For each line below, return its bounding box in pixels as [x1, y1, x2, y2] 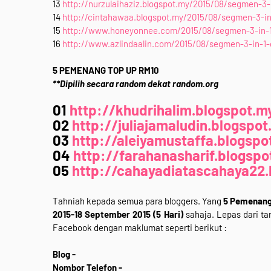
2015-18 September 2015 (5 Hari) [53, 209, 183, 220]
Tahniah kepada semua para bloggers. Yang [53, 195, 223, 206]
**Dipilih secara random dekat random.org [53, 78, 218, 89]
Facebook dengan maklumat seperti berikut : [53, 222, 227, 233]
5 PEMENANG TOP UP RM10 [53, 65, 159, 76]
